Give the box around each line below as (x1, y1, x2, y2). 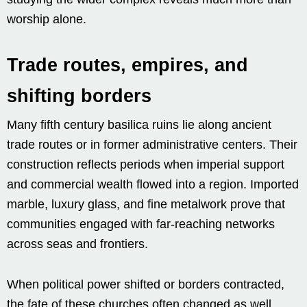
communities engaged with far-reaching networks (7, 217, 275, 231)
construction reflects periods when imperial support (7, 157, 284, 171)
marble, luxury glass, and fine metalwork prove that (7, 197, 285, 211)
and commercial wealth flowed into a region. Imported (7, 177, 299, 191)
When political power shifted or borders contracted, (7, 277, 284, 291)
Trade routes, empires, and (7, 54, 248, 75)
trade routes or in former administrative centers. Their (7, 137, 297, 151)
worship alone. (7, 12, 86, 26)
